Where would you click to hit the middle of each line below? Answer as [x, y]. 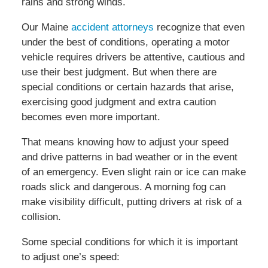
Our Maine [46, 28]
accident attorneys [114, 28]
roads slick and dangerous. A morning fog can [123, 187]
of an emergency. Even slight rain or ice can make [133, 172]
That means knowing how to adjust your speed [125, 142]
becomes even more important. [91, 117]
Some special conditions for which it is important [130, 242]
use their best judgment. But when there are [119, 72]
